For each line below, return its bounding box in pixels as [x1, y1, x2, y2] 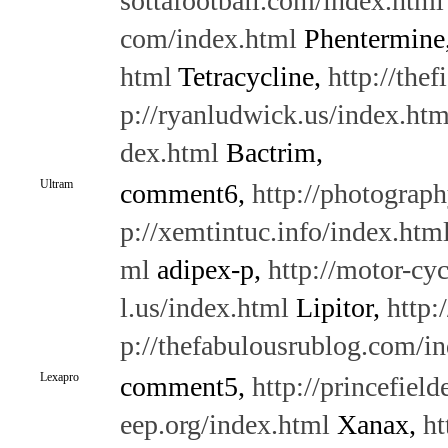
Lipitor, [288, 292, 387, 323]
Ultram [39, 177, 73, 191]
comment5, [119, 371, 252, 402]
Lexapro [39, 370, 79, 384]
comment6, [119, 178, 252, 209]
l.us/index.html [119, 292, 289, 323]
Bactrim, [218, 137, 323, 168]
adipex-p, [149, 254, 268, 285]
